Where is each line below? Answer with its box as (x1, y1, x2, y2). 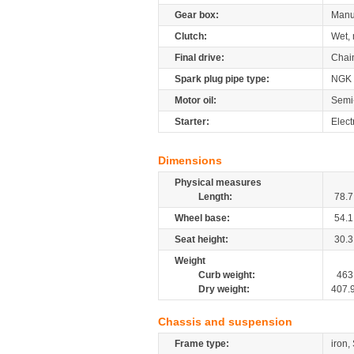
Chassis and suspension (158, 315, 292, 328)
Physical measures (175, 177, 262, 188)
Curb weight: (198, 269, 255, 281)
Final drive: (175, 52, 224, 63)
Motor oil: (175, 95, 217, 106)
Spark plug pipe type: (175, 73, 269, 85)
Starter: (175, 116, 209, 127)
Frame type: (175, 338, 229, 349)
